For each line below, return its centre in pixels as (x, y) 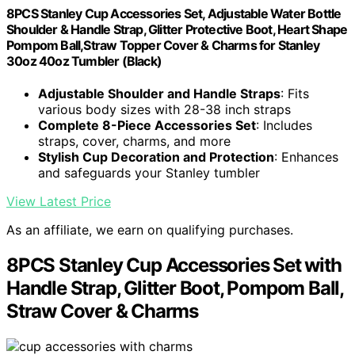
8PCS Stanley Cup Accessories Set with (174, 265)
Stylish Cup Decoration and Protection (156, 157)
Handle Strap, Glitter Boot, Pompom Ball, (175, 288)
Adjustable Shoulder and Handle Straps (159, 94)
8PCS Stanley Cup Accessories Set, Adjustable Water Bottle (174, 14)
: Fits (295, 94)
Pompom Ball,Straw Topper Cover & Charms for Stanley (163, 46)
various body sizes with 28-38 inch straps (164, 110)
